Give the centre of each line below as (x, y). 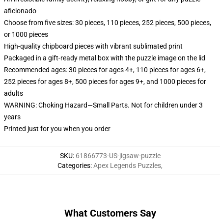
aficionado (20, 11)
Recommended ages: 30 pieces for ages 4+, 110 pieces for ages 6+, (105, 70)
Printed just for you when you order (57, 129)
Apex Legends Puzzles (127, 165)
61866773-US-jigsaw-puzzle (118, 156)
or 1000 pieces (26, 34)
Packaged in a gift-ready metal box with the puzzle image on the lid (105, 58)
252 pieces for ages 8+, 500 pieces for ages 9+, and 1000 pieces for (105, 82)
